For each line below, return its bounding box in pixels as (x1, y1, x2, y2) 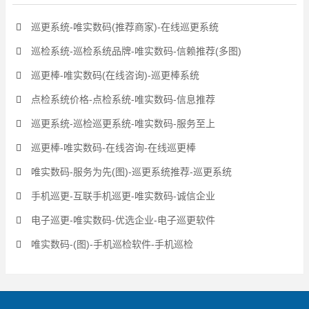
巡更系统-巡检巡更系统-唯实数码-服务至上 (28, 118, 215, 129)
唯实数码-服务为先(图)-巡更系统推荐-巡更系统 (28, 166, 232, 177)
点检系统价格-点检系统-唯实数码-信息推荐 (28, 94, 215, 105)
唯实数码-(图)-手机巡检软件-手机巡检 (28, 239, 193, 250)
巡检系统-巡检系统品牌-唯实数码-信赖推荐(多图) (28, 46, 241, 57)
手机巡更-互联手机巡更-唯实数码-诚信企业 (28, 190, 215, 201)
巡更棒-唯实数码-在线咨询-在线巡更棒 (28, 142, 196, 153)
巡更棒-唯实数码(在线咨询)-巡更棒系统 (28, 70, 199, 81)
